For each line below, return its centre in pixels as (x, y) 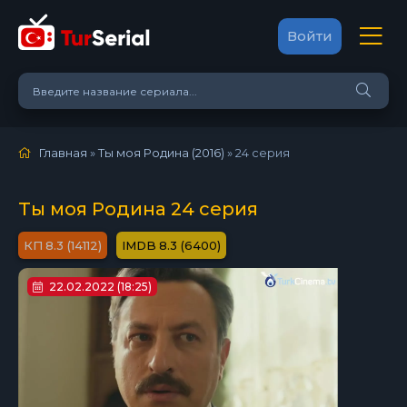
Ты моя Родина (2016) (161, 153)
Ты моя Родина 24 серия (138, 209)
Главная (63, 153)
